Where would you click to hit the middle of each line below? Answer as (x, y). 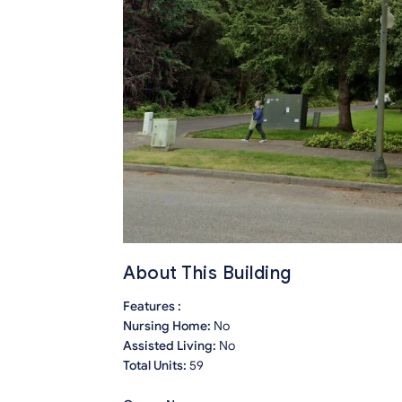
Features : (152, 307)
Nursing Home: (168, 327)
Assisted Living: (171, 346)
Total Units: (156, 366)
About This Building (207, 274)
